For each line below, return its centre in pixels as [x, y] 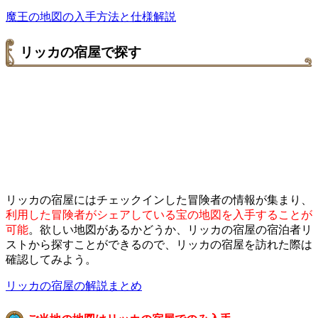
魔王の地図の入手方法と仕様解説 [91, 16]
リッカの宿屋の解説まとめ [74, 285]
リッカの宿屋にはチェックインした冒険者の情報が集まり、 [159, 199]
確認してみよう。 [51, 259]
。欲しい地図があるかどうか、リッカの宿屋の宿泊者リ [170, 229]
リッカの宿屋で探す [81, 52]
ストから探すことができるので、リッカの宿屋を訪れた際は [159, 244]
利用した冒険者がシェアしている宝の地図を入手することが [159, 214]
